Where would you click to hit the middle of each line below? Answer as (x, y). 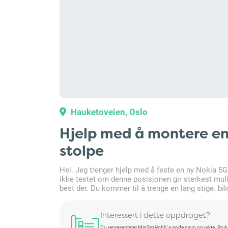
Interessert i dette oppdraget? (155, 215)
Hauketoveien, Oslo (108, 111)
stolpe (82, 151)
